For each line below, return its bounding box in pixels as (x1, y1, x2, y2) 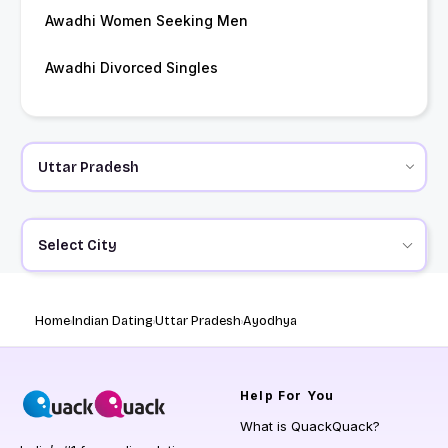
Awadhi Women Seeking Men (45, 12, 248, 30)
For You (273, 388, 335, 404)
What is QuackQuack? (240, 418, 380, 435)
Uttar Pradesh (155, 313, 241, 330)
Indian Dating (72, 313, 153, 330)
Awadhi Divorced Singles (45, 59, 218, 77)
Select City (37, 236, 117, 254)
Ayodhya (243, 313, 297, 330)
